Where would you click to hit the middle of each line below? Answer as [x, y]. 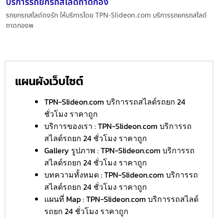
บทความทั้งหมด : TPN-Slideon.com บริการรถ [121, 175]
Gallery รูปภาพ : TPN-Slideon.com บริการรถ [119, 150]
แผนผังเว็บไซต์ [49, 81]
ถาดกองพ [20, 26]
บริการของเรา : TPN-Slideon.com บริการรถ [118, 126]
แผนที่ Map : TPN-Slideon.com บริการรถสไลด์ [121, 199]
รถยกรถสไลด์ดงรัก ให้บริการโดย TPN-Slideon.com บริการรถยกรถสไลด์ [106, 15]
